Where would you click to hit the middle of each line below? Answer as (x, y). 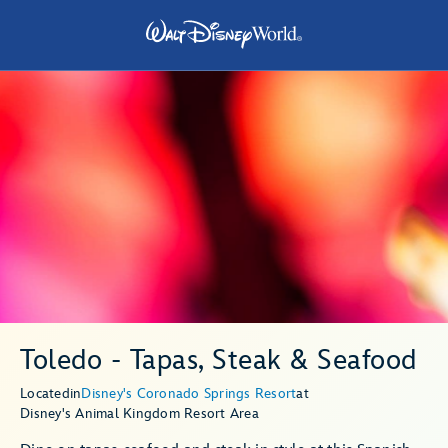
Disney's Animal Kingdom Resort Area (139, 413)
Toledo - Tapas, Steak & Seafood (218, 360)
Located (45, 393)
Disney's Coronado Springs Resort (189, 393)
